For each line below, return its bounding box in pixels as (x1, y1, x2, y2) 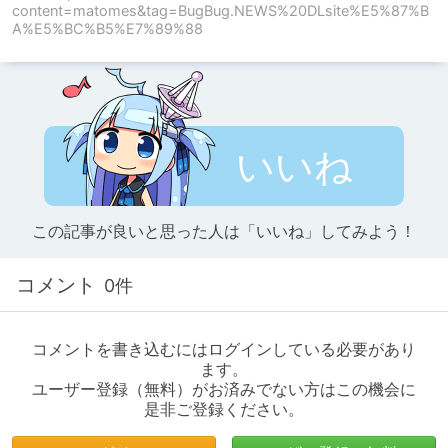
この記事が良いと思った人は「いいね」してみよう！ (32, 222, 416, 242)
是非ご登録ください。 (144, 400, 304, 420)
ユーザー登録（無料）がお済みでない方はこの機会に (32, 380, 416, 400)
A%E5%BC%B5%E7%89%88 (12, 20, 203, 38)
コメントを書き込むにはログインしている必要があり (32, 340, 416, 360)
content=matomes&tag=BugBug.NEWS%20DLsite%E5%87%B (12, 2, 429, 20)
